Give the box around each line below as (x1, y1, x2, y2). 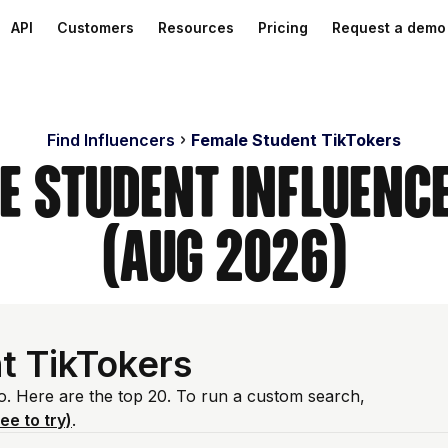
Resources (158, 19, 234, 36)
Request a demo (332, 19, 446, 36)
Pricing (258, 19, 308, 36)
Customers (57, 19, 134, 36)
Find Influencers (47, 130, 175, 150)
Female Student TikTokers (191, 130, 401, 150)
